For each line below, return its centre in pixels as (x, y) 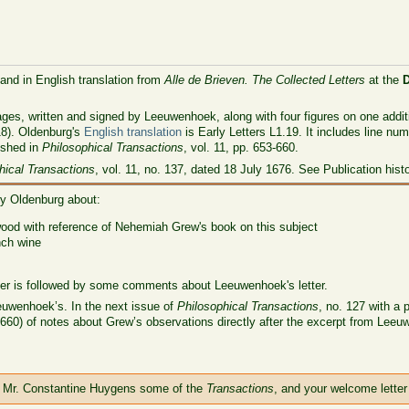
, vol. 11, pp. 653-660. (241, 148)
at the (384, 79)
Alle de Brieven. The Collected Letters (265, 79)
